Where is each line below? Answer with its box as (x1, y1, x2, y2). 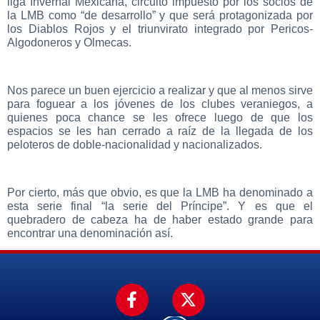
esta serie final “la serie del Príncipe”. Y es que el (7, 199, 313, 212)
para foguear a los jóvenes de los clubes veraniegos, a (7, 97, 313, 110)
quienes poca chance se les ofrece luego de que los (7, 111, 313, 124)
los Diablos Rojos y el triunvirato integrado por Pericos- (7, 22, 313, 35)
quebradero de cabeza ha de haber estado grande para (7, 213, 313, 226)
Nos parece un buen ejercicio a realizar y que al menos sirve (7, 84, 313, 96)
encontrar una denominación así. (7, 226, 173, 239)
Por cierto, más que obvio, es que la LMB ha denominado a (7, 186, 313, 199)
